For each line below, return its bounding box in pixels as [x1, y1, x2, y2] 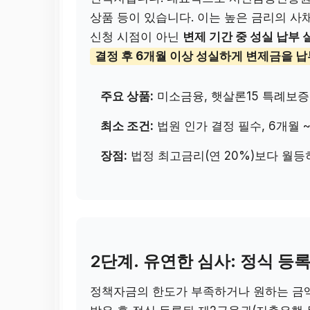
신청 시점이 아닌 [90, 30, 183, 44]
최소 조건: [100, 119, 154, 134]
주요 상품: [100, 89, 154, 104]
